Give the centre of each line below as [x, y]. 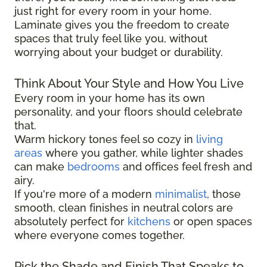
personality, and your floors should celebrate [128, 112]
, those [224, 194]
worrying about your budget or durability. [119, 52]
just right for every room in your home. [113, 11]
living [209, 139]
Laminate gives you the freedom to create [122, 25]
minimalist [181, 194]
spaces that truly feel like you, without [111, 39]
